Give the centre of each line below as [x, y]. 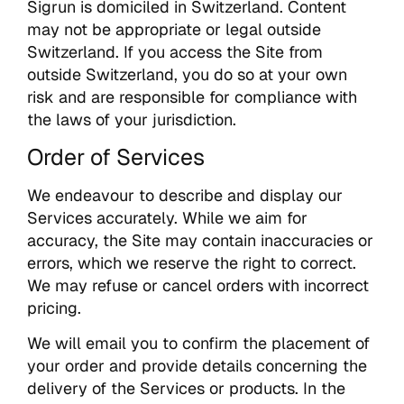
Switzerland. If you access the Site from [175, 52]
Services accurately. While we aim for [167, 217]
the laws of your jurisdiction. [132, 120]
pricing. [54, 308]
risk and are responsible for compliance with [192, 97]
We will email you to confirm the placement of [198, 343]
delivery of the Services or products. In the [186, 388]
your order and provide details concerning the [197, 365]
